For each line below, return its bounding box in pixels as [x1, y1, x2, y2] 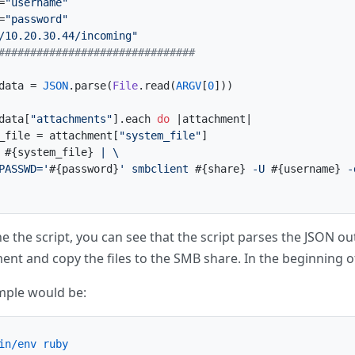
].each [113, 113, 157, 125]
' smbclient [119, 162, 195, 175]
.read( [138, 79, 176, 92]
